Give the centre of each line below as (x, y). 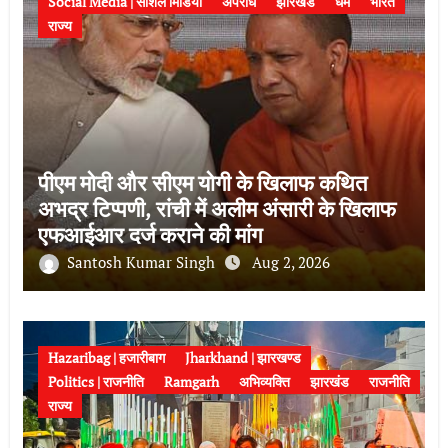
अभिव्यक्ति (264, 381)
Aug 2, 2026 (290, 261)
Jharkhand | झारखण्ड (242, 357)
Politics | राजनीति (95, 381)
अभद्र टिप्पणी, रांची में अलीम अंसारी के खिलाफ (216, 208)
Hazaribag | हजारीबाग (106, 357)
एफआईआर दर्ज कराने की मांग (149, 234)
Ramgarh (191, 381)
